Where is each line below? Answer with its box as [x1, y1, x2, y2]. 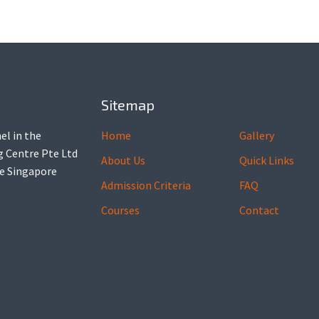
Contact [239, 202, 280, 217]
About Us [100, 152, 145, 167]
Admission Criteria [100, 177, 191, 192]
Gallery [239, 127, 275, 142]
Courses [100, 202, 140, 217]
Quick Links [239, 152, 295, 167]
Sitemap [100, 95, 155, 113]
